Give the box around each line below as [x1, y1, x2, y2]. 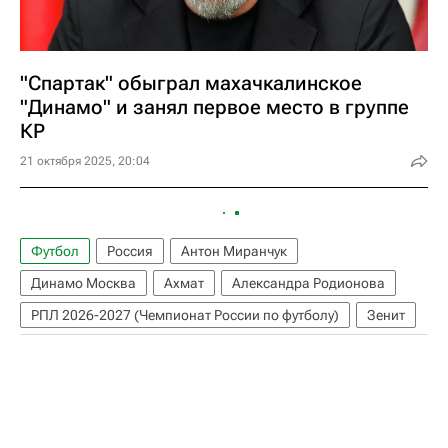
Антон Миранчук [181, 243, 287, 259]
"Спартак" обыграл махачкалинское [20, 71, 362, 95]
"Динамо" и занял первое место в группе [20, 95, 409, 119]
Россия [107, 243, 153, 259]
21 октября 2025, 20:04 [20, 154, 150, 168]
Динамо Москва [31, 275, 136, 291]
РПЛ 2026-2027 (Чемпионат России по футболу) [31, 307, 339, 323]
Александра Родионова [232, 275, 385, 291]
